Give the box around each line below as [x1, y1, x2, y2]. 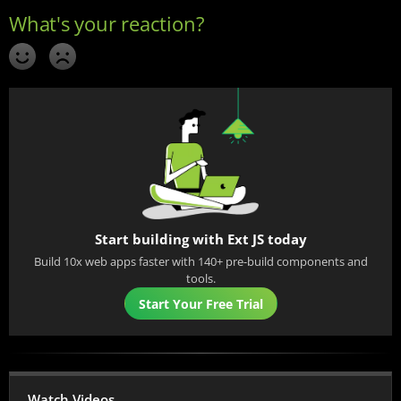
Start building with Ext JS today [94, 230, 307, 248]
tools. [185, 270, 216, 286]
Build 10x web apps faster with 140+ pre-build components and [33, 253, 368, 269]
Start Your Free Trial [138, 294, 263, 312]
